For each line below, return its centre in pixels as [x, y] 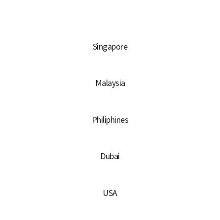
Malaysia [110, 83]
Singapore [110, 46]
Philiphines [110, 119]
